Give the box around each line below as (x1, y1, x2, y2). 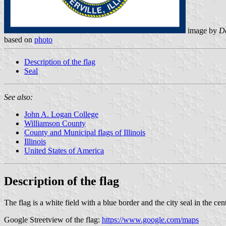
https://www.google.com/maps (102, 215, 199, 224)
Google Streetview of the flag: (4, 215, 102, 224)
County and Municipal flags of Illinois (24, 128, 145, 137)
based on (4, 35, 34, 44)
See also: (4, 92, 33, 101)
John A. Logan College (24, 109, 98, 119)
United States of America (24, 146, 104, 155)
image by (186, 26, 219, 35)
